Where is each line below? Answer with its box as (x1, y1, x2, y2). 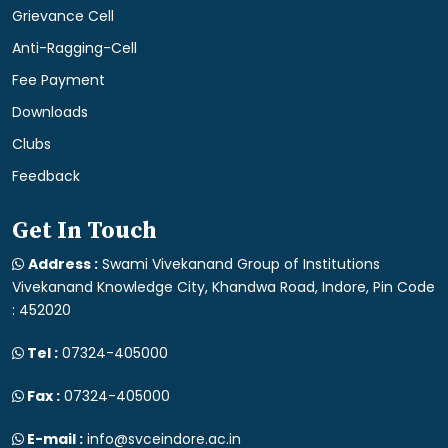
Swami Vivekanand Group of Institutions (98, 254, 380, 275)
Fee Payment (12, 70, 105, 91)
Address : (28, 254, 98, 275)
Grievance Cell (12, 6, 114, 27)
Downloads (12, 102, 88, 123)
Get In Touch (12, 216, 157, 247)
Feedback (12, 166, 80, 187)
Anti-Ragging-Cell (12, 38, 137, 59)
